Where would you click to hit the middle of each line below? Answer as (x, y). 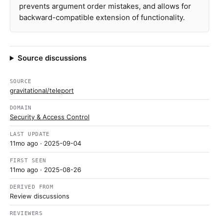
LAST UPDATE (30, 134)
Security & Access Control (50, 117)
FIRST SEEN (28, 161)
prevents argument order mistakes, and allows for (105, 6)
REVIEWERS (26, 213)
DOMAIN (21, 108)
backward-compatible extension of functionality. (102, 17)
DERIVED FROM (32, 187)
